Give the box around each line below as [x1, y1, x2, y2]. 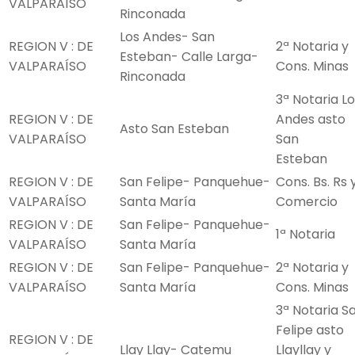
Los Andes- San [120, 28, 215, 47]
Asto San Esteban [120, 120, 229, 139]
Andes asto [276, 110, 345, 129]
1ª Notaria [276, 225, 335, 244]
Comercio [276, 193, 338, 212]
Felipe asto [276, 321, 344, 340]
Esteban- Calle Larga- [120, 48, 258, 67]
